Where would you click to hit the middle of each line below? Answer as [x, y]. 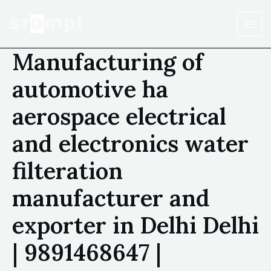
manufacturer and [111, 198]
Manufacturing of [108, 62]
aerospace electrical [119, 116]
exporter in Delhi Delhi [135, 225]
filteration [67, 171]
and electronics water [130, 143]
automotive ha [90, 89]
